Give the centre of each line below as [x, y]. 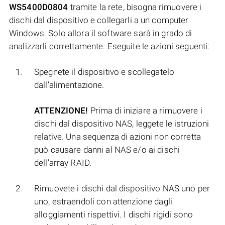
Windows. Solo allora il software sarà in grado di [101, 33]
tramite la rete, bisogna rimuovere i [135, 7]
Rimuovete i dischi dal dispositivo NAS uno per [122, 189]
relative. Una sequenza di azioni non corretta [118, 137]
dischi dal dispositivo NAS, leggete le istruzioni [122, 124]
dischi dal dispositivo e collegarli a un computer [99, 20]
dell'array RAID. [63, 163]
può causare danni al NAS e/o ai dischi [107, 150]
